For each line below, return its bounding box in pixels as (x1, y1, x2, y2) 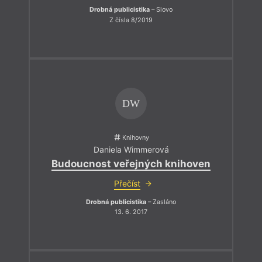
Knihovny (122, 134, 149, 142)
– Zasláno (146, 198, 176, 206)
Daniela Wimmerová (93, 144, 169, 154)
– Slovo (150, 6, 173, 14)
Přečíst (113, 178, 140, 188)
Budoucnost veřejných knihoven (51, 157, 211, 170)
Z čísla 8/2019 (109, 16, 153, 24)
